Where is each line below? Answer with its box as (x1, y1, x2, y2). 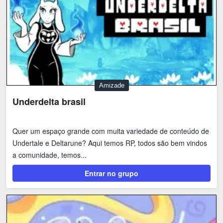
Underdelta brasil (12, 95, 86, 109)
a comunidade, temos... (12, 150, 87, 160)
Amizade (99, 82, 124, 90)
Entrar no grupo (85, 168, 138, 179)
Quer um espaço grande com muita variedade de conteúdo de (12, 126, 209, 136)
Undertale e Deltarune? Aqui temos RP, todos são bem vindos (12, 138, 207, 148)
